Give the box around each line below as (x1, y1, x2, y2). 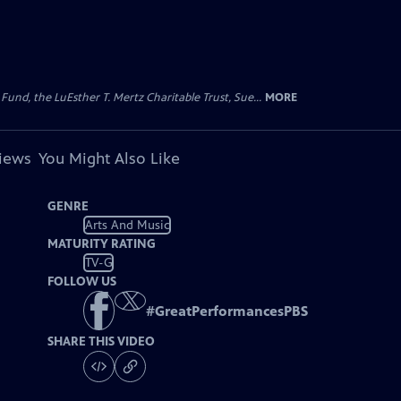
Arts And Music (84, 217, 170, 233)
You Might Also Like (38, 149, 180, 168)
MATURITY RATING (47, 236, 157, 252)
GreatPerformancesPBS (155, 303, 309, 320)
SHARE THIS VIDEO (47, 334, 156, 350)
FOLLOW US (47, 274, 117, 289)
